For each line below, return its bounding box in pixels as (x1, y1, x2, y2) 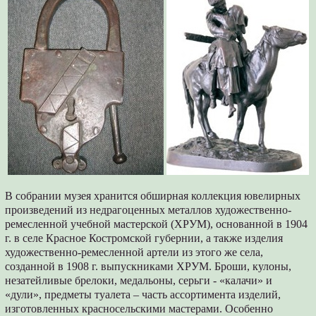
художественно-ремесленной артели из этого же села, (5, 246, 264, 259)
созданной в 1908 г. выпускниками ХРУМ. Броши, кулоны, (5, 260, 292, 273)
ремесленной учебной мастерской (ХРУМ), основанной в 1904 (5, 218, 308, 231)
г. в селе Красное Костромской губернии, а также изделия (5, 232, 284, 245)
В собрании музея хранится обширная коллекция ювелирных (5, 190, 301, 202)
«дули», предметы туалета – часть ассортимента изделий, (5, 288, 281, 301)
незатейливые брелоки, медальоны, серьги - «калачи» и (5, 274, 273, 287)
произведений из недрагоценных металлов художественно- (5, 204, 292, 217)
